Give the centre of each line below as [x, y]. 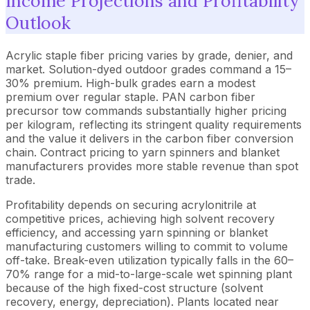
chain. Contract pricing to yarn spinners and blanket [143, 152]
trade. [20, 180]
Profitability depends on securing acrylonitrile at [131, 205]
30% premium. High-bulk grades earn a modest [130, 83]
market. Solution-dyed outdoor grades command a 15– [148, 69]
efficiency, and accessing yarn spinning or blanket [137, 232]
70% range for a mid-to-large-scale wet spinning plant [149, 274]
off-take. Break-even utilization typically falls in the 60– [149, 260]
